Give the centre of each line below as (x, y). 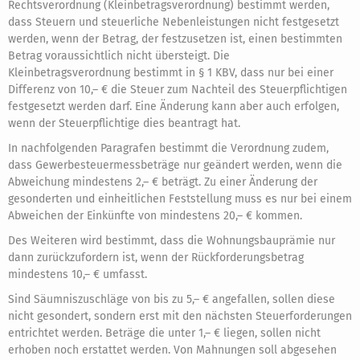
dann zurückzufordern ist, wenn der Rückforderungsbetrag (156, 258)
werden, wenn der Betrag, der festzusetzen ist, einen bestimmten (175, 39)
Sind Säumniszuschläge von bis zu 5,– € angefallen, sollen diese (172, 299)
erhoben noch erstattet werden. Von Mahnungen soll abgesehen (172, 350)
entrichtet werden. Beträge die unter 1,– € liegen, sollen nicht (164, 333)
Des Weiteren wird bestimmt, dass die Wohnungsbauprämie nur (172, 241)
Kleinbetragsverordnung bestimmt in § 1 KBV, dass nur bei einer (171, 73)
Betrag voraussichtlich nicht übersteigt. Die (119, 56)
